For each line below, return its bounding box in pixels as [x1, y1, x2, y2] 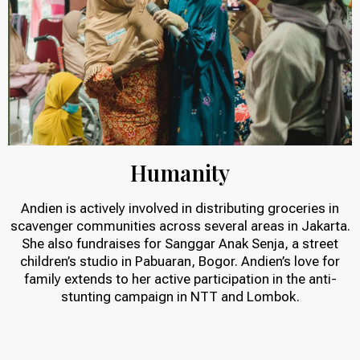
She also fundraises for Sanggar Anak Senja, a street [22, 235, 338, 252]
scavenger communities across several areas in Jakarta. [10, 218, 350, 235]
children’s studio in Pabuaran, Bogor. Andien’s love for [20, 253, 340, 270]
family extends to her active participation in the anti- [23, 271, 337, 288]
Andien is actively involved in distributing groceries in [21, 200, 339, 217]
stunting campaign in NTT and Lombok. [60, 288, 300, 305]
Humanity [130, 157, 230, 188]
